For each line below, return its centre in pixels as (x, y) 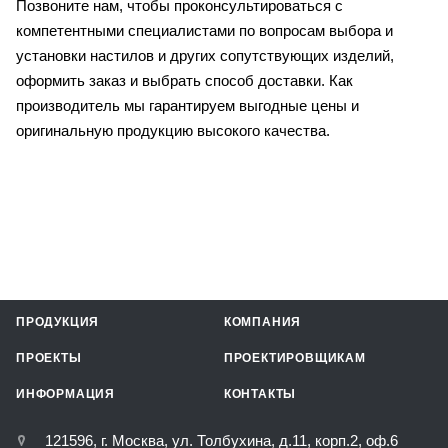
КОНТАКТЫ (260, 394)
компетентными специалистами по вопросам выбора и (204, 31)
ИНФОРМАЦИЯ (65, 394)
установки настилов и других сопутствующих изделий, (205, 56)
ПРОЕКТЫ (49, 358)
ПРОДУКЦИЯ (58, 322)
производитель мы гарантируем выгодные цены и (187, 106)
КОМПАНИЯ (262, 322)
